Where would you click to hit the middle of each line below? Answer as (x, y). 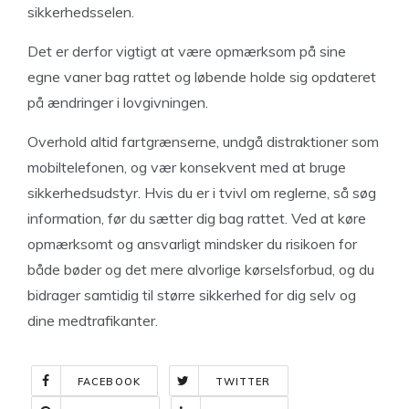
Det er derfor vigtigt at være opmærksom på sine (187, 51)
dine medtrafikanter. (93, 320)
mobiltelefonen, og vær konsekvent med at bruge (187, 167)
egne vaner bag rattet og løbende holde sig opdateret (202, 77)
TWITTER (243, 382)
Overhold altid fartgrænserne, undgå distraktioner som (203, 142)
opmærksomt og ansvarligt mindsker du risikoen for (192, 244)
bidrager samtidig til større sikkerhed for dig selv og (192, 295)
